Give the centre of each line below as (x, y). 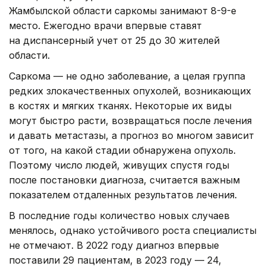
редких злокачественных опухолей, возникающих (130, 91)
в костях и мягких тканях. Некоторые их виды (120, 105)
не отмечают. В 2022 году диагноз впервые (114, 245)
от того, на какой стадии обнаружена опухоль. (122, 150)
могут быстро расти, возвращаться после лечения (130, 120)
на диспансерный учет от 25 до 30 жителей (114, 40)
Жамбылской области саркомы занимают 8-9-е (123, 10)
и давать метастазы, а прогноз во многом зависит (132, 135)
